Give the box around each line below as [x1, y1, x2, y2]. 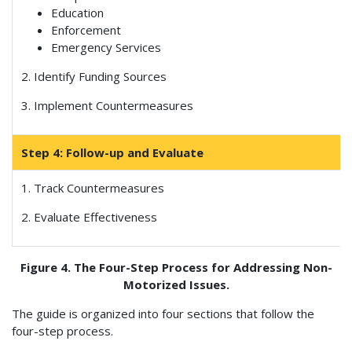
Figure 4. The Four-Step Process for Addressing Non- [20, 258, 332, 275]
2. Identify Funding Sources [21, 68, 167, 84]
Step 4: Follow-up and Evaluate [21, 144, 204, 160]
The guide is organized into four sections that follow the [12, 305, 314, 321]
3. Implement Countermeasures [21, 97, 194, 113]
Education [50, 4, 104, 20]
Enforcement [50, 21, 121, 38]
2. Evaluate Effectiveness [21, 208, 158, 225]
